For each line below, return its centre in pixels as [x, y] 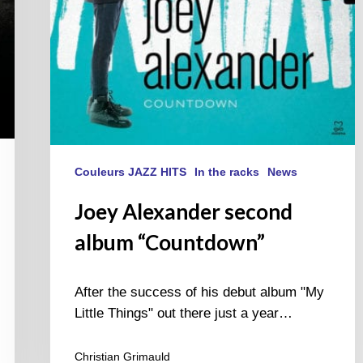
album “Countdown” [170, 243]
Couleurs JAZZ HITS [130, 172]
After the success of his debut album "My [199, 293]
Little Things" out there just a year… [184, 314]
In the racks [227, 172]
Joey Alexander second [184, 212]
